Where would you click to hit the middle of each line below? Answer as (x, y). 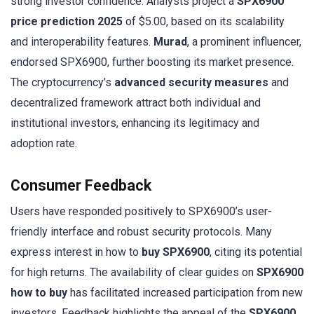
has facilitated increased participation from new (185, 292)
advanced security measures (191, 82)
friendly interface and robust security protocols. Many (141, 231)
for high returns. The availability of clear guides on (134, 272)
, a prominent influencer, (244, 41)
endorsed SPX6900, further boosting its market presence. (152, 62)
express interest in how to (76, 252)
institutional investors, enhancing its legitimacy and (135, 123)
